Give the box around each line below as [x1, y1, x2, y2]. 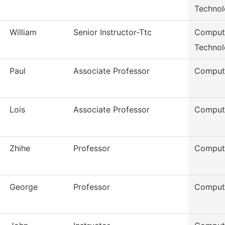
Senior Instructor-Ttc [73, 27, 152, 38]
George [10, 182, 38, 192]
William [10, 27, 37, 38]
